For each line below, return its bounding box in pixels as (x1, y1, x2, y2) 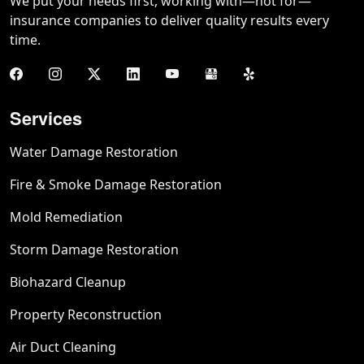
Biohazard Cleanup (10, 273, 126, 292)
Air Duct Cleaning (10, 338, 116, 357)
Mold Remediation (10, 208, 123, 227)
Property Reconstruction (10, 305, 162, 324)
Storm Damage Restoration (10, 240, 179, 259)
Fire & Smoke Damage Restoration (10, 175, 222, 194)
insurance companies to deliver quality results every (10, 11, 329, 30)
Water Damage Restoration (10, 143, 178, 162)
